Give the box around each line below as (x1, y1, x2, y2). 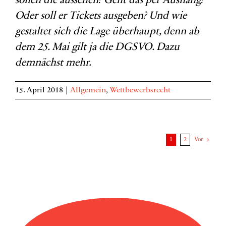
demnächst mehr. (15, 58, 91, 69)
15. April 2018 (15, 86, 63, 94)
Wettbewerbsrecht (109, 86, 171, 94)
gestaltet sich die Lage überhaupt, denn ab (15, 27, 199, 37)
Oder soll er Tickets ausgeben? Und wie (15, 11, 187, 22)
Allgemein (70, 86, 106, 94)
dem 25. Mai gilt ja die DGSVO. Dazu (15, 42, 180, 53)
